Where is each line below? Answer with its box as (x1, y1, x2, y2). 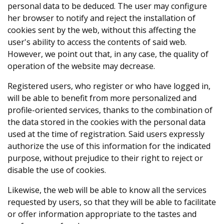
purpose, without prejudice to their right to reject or (7, 152, 203, 163)
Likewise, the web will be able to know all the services (7, 184, 206, 195)
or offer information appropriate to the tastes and (7, 208, 196, 219)
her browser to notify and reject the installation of (7, 12, 195, 23)
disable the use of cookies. (7, 164, 106, 175)
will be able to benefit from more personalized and (7, 92, 196, 103)
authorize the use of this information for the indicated (7, 140, 210, 151)
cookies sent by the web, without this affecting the (7, 24, 196, 35)
